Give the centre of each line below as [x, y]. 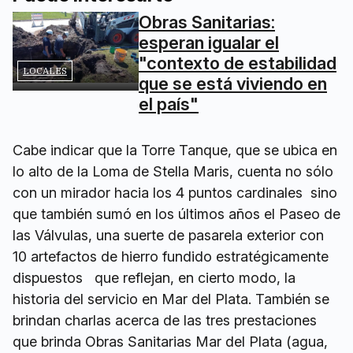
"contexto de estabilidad [238, 63]
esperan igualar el [209, 43]
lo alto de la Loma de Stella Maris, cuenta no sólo [173, 171]
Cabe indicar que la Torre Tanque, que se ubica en [175, 150]
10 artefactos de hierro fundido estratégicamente [171, 256]
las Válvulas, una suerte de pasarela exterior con [168, 235]
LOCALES [45, 71]
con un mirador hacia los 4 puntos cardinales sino [175, 193]
